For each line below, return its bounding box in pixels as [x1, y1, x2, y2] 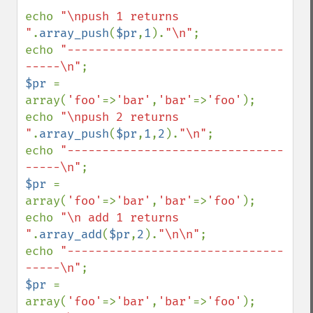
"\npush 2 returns [60, 110, 179, 124]
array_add [39, 227, 102, 242]
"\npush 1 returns [60, 9, 179, 24]
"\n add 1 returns [60, 210, 179, 225]
